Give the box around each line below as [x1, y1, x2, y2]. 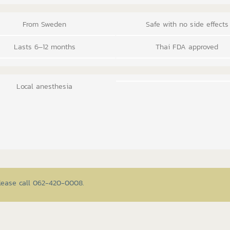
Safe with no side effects [145, 18, 228, 30]
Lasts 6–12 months [13, 41, 75, 52]
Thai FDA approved [156, 41, 219, 52]
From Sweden [23, 18, 67, 30]
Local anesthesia [16, 80, 73, 92]
